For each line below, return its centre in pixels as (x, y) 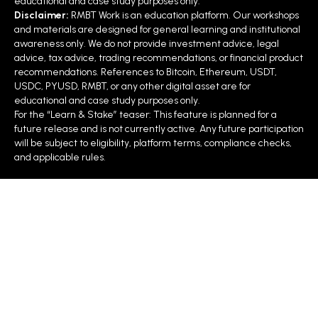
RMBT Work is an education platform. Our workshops (184, 15)
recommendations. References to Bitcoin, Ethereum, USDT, (146, 72)
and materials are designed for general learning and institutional (157, 29)
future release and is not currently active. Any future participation (159, 128)
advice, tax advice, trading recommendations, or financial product (159, 57)
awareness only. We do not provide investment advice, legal (147, 43)
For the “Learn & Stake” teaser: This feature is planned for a (146, 114)
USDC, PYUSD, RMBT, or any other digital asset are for (132, 86)
